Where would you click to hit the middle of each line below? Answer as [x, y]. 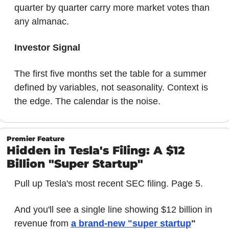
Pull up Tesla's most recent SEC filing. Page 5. [108, 183]
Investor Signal [47, 47]
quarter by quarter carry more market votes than [112, 7]
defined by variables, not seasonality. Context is [111, 87]
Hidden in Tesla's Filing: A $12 [95, 150]
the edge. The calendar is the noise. [87, 101]
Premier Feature [35, 139]
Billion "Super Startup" [75, 164]
